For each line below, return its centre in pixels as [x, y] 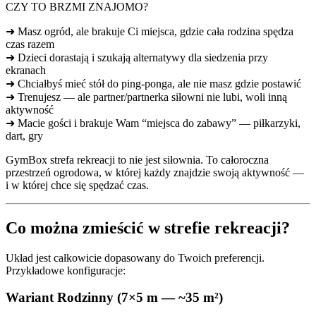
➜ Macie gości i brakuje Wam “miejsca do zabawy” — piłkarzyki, [153, 123]
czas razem [30, 44]
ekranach [26, 70]
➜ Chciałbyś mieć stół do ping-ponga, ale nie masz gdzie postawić [153, 83]
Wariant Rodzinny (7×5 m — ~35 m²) [114, 298]
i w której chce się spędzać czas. [77, 185]
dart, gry [24, 135]
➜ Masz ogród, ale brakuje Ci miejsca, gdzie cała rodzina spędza [150, 31]
